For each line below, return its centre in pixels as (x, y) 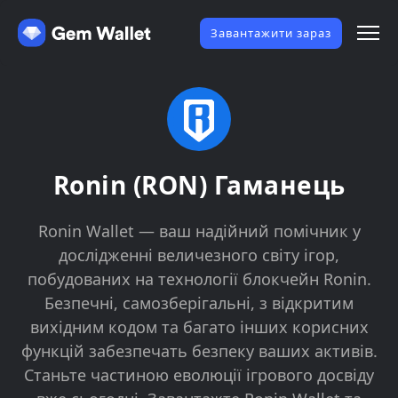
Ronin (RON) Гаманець (199, 185)
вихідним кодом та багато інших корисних (199, 327)
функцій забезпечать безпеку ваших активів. (199, 351)
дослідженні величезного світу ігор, (199, 255)
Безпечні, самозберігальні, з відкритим (199, 303)
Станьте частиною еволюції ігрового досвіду (199, 375)
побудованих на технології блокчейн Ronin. (199, 279)
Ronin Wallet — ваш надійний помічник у (199, 231)
